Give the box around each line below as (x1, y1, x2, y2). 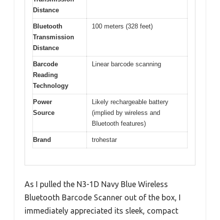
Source (33, 109, 55, 116)
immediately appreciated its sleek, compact (25, 206, 178, 216)
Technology (33, 82, 68, 89)
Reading (33, 71, 58, 79)
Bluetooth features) (92, 119, 146, 127)
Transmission (33, 33, 74, 41)
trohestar (92, 136, 117, 143)
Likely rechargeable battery (92, 98, 168, 106)
